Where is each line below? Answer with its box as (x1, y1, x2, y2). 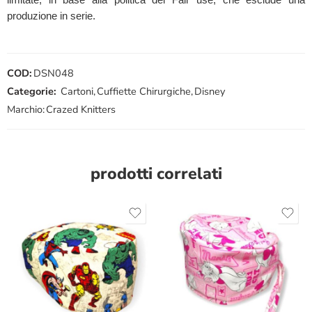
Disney (194, 84, 225, 98)
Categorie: (7, 84, 56, 98)
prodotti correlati (90, 162, 222, 185)
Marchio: (7, 102, 45, 116)
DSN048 (33, 65, 74, 80)
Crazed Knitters (46, 102, 116, 116)
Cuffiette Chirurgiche (97, 84, 191, 98)
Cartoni (61, 84, 93, 98)
